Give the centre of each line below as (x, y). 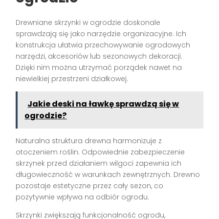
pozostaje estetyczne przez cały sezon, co (90, 186)
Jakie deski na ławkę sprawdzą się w (103, 104)
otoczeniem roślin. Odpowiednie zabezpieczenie (100, 152)
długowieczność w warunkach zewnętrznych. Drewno (108, 174)
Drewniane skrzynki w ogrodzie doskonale (88, 22)
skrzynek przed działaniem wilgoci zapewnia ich (99, 163)
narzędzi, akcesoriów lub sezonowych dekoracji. (99, 56)
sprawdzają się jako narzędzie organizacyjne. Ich (101, 33)
